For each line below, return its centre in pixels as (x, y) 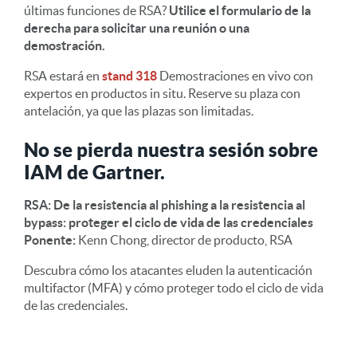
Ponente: (50, 239)
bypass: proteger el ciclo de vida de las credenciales (169, 222)
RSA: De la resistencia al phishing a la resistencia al (165, 204)
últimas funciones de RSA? (96, 10)
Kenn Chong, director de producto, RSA (184, 239)
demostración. (66, 45)
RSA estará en (63, 75)
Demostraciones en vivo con (235, 75)
